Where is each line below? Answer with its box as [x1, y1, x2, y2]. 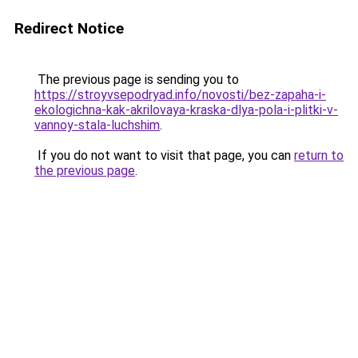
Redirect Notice [14, 19, 124, 38]
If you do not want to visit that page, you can [34, 148, 294, 163]
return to [294, 148, 344, 163]
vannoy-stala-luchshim [34, 117, 160, 133]
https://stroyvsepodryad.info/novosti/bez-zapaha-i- [34, 87, 326, 102]
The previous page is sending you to [34, 72, 239, 87]
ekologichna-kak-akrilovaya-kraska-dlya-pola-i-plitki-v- [34, 102, 338, 117]
